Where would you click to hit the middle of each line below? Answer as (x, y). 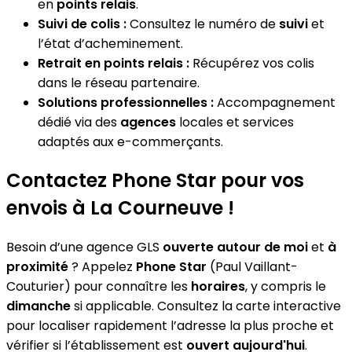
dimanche (38, 306)
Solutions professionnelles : (126, 102)
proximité (37, 267)
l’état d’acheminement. (110, 43)
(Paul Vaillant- (252, 267)
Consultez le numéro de (203, 24)
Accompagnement (275, 102)
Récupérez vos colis (252, 63)
